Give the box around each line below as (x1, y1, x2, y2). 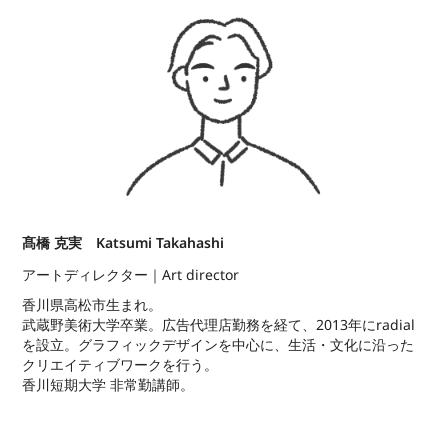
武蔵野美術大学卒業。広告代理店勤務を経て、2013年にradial (22, 313, 416, 337)
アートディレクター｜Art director (22, 263, 240, 287)
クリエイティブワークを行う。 (22, 353, 223, 377)
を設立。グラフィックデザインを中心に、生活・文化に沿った (22, 333, 415, 357)
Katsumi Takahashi (96, 231, 225, 255)
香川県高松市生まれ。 (22, 293, 167, 317)
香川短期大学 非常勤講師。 (22, 373, 195, 397)
